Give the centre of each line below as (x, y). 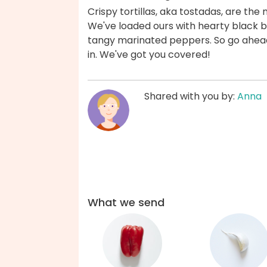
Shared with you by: (191, 97)
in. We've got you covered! (149, 55)
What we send (126, 202)
